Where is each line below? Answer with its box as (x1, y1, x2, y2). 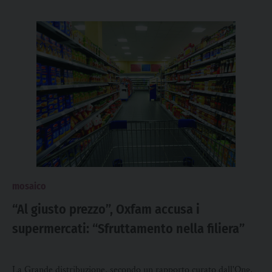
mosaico (12, 180, 46, 192)
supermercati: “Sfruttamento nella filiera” (12, 220, 245, 237)
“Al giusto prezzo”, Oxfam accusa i (12, 201, 200, 217)
